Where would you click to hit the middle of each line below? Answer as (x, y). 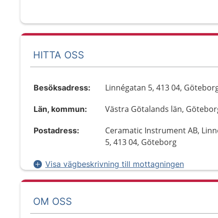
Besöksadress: (62, 88)
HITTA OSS (59, 55)
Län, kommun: (60, 109)
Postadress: (56, 130)
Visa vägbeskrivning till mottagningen (115, 164)
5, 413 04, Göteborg (141, 142)
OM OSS (53, 201)
